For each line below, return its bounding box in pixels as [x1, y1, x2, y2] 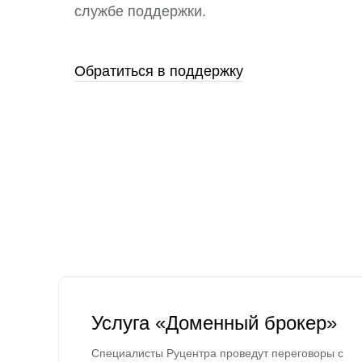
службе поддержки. [74, 3, 206, 19]
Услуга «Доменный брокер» [91, 312, 337, 334]
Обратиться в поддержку [74, 63, 243, 79]
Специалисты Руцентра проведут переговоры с [91, 347, 343, 360]
